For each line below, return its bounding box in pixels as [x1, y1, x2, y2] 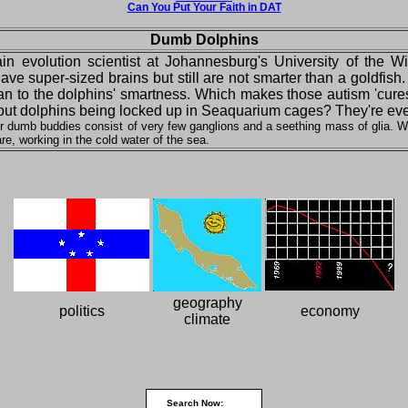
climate [184, 311, 230, 327]
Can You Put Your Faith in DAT [127, 2, 281, 14]
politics [58, 302, 105, 319]
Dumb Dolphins [149, 32, 259, 48]
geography [172, 294, 242, 311]
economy [300, 302, 360, 319]
